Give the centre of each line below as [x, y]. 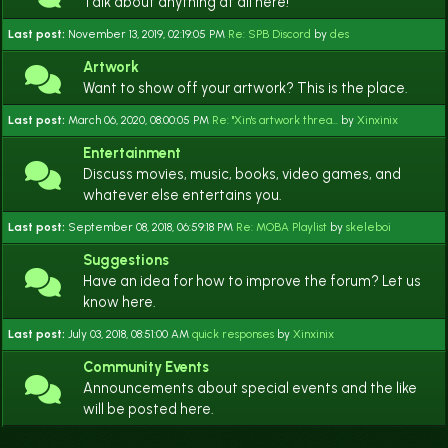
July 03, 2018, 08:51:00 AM [130, 334]
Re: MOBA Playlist [281, 227]
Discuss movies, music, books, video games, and [242, 174]
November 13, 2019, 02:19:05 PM [148, 34]
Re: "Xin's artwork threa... [275, 120]
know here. [119, 302]
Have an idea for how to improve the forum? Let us [252, 281]
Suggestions [126, 260]
